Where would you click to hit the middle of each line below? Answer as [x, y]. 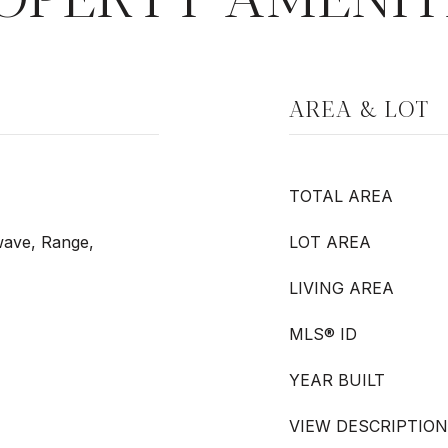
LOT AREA [330, 242]
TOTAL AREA [341, 196]
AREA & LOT [359, 109]
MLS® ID [323, 334]
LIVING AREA [341, 288]
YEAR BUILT [337, 380]
